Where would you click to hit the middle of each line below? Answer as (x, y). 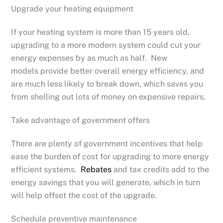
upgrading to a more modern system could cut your (106, 45)
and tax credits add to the (161, 169)
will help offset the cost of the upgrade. (84, 195)
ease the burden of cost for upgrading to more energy (110, 156)
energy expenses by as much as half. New (89, 58)
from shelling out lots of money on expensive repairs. (109, 97)
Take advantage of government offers (81, 120)
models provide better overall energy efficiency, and (108, 71)
